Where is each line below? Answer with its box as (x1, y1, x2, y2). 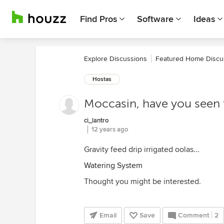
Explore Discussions (84, 54, 147, 63)
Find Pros (80, 13, 117, 24)
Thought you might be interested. (84, 176, 201, 186)
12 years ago (91, 125, 128, 133)
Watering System (84, 160, 142, 170)
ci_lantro (84, 116, 108, 124)
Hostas (92, 75, 111, 83)
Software (137, 13, 173, 24)
